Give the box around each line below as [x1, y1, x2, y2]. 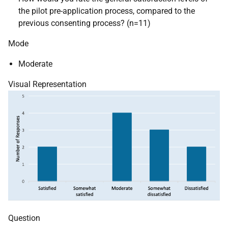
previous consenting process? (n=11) [18, 18, 151, 28]
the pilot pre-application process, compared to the [18, 6, 195, 16]
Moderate [18, 59, 52, 69]
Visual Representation [8, 79, 87, 89]
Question [8, 213, 40, 223]
